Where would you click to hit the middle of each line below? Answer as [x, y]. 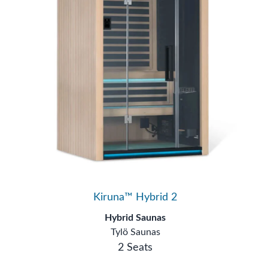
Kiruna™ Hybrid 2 [135, 179]
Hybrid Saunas [135, 200]
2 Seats [135, 230]
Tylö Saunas [135, 214]
